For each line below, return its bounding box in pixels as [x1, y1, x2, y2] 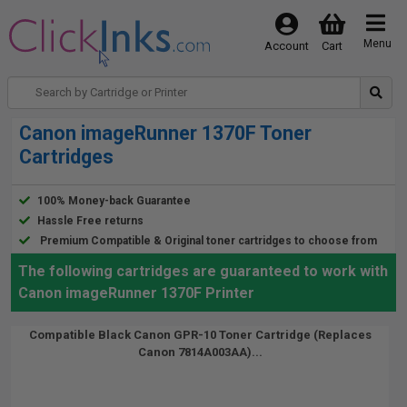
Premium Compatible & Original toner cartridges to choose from [40, 234, 377, 247]
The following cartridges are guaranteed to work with [18, 263, 388, 280]
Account [263, 39, 309, 53]
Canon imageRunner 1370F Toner [19, 122, 312, 144]
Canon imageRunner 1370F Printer [18, 284, 254, 302]
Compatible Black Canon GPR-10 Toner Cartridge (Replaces [28, 328, 372, 342]
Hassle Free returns [37, 214, 144, 227]
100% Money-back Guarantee [37, 194, 191, 207]
